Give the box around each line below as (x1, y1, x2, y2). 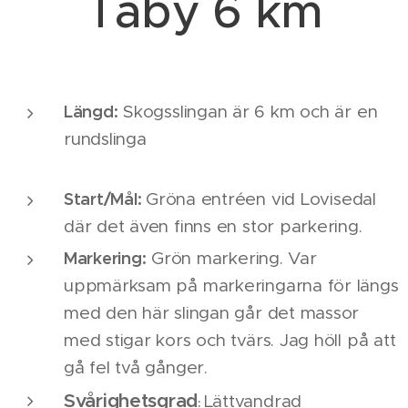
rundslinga (64, 127, 147, 149)
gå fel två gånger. (64, 356, 219, 378)
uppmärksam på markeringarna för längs (64, 274, 399, 296)
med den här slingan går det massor (64, 301, 360, 323)
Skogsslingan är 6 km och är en (117, 100, 378, 122)
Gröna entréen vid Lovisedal (146, 188, 376, 209)
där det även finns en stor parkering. (64, 215, 362, 237)
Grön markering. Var (146, 247, 317, 269)
